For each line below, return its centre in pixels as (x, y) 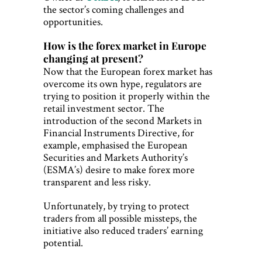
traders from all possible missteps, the (120, 218)
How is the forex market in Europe (125, 46)
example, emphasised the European (116, 145)
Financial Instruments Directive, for (119, 133)
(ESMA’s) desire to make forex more (119, 170)
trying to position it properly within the (127, 96)
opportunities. (73, 22)
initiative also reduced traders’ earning (123, 230)
